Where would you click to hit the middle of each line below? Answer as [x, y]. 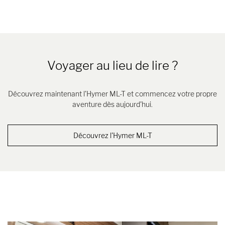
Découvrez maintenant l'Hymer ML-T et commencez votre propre [113, 94]
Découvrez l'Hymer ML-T [113, 136]
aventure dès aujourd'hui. [113, 104]
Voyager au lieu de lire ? [113, 66]
